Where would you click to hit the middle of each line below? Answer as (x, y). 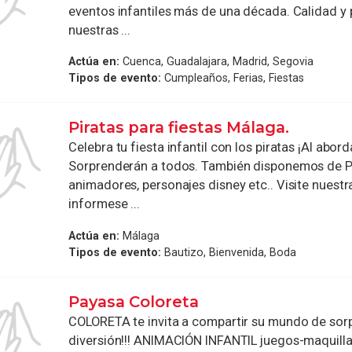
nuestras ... (100, 30)
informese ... (104, 204)
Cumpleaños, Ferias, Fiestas (233, 78)
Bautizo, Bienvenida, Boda (229, 252)
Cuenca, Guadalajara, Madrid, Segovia (217, 62)
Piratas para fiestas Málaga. (179, 128)
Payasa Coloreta (134, 301)
